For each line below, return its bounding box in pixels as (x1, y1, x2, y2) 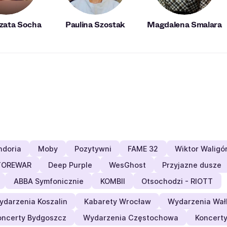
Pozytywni (74, 144, 111, 153)
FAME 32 (128, 144, 159, 153)
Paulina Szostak (65, 19, 126, 30)
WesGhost (108, 160, 146, 169)
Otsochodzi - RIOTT (141, 176, 213, 185)
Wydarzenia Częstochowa (83, 213, 178, 222)
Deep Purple (48, 160, 92, 169)
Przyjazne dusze (162, 160, 222, 169)
